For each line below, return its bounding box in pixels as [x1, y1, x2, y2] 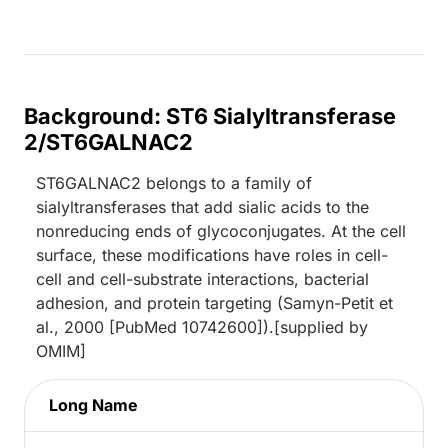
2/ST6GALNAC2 [24, 129, 193, 156]
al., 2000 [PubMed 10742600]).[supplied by [36, 317, 368, 338]
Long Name [49, 395, 138, 416]
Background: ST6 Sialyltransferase [24, 103, 396, 130]
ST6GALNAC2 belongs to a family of [36, 173, 312, 194]
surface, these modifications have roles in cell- [36, 245, 388, 266]
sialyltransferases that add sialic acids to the [36, 197, 369, 218]
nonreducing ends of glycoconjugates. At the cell [36, 221, 406, 242]
